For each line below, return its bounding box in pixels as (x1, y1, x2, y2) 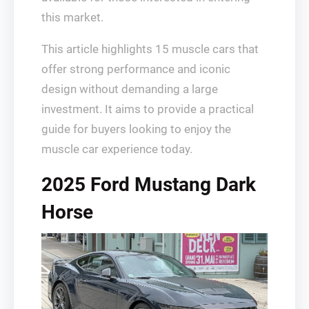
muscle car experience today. (41, 142, 192, 156)
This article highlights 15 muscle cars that (41, 42, 259, 56)
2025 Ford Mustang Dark (41, 173, 256, 196)
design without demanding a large (41, 82, 218, 96)
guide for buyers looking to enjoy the (41, 122, 231, 136)
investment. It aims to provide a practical (41, 102, 254, 116)
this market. (41, 10, 103, 24)
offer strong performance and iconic (41, 62, 230, 76)
